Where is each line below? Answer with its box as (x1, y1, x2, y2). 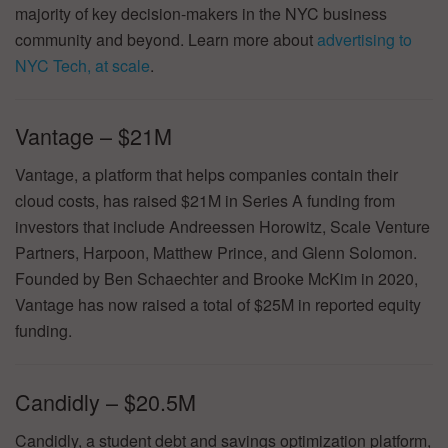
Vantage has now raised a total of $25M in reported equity (15, 293, 421, 317)
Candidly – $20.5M (15, 385, 196, 417)
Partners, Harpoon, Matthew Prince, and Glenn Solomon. (15, 241, 417, 265)
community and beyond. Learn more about (15, 27, 317, 51)
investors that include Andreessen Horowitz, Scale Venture (15, 215, 430, 239)
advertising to (317, 27, 412, 51)
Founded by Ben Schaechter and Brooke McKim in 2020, (15, 267, 418, 291)
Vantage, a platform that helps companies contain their (15, 163, 398, 187)
